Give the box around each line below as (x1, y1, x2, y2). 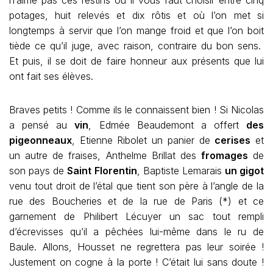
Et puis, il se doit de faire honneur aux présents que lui (9, 55, 264, 67)
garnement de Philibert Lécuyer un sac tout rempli (9, 210, 264, 222)
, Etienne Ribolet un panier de (72, 134, 215, 146)
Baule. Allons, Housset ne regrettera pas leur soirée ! (9, 241, 264, 253)
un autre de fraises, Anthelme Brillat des (9, 149, 201, 161)
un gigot (224, 165, 264, 177)
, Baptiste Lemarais (136, 165, 225, 177)
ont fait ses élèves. (9, 70, 93, 82)
